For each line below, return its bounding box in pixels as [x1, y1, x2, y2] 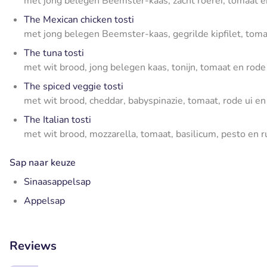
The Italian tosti [24, 113, 91, 127]
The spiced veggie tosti [24, 80, 123, 94]
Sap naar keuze [10, 156, 76, 170]
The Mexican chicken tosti [24, 13, 134, 27]
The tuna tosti [24, 46, 84, 60]
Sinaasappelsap [24, 175, 91, 189]
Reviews [10, 238, 57, 254]
